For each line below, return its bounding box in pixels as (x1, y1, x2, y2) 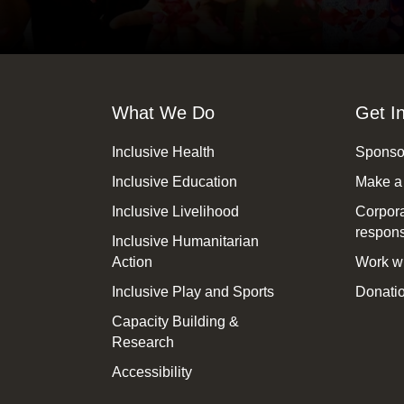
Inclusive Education (112, 174, 238, 190)
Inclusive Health (112, 144, 216, 161)
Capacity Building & (112, 314, 240, 330)
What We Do (112, 103, 216, 124)
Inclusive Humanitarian (112, 234, 260, 250)
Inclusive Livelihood (112, 204, 240, 220)
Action (112, 254, 153, 271)
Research (112, 335, 175, 351)
